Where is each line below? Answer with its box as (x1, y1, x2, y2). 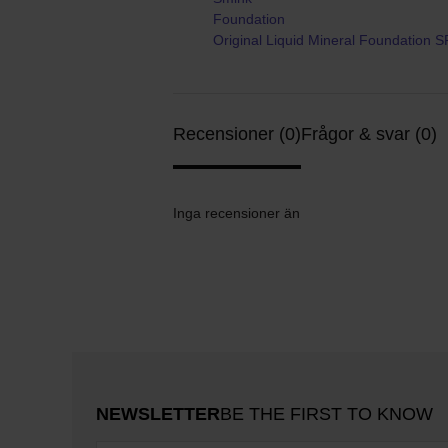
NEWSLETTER (96, 404, 220, 424)
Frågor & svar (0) (301, 124, 437, 144)
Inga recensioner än (173, 205, 300, 221)
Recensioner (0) (173, 124, 301, 144)
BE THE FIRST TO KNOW (220, 404, 433, 424)
